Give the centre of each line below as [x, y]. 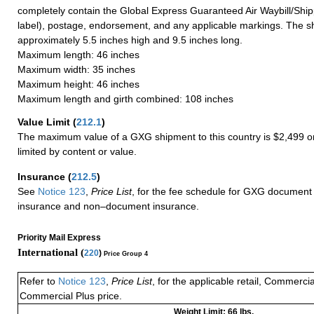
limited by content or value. [77, 151]
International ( [51, 252]
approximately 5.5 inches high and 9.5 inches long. [130, 40]
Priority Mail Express [59, 237]
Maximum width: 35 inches [76, 69]
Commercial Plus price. [71, 296]
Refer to [39, 281]
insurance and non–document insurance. [108, 206]
